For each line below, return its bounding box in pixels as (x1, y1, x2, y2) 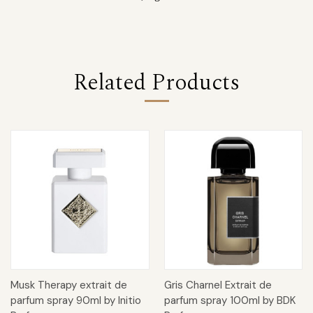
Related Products (73, 65, 240, 100)
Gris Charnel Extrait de (163, 278, 272, 293)
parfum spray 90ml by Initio (10, 293, 141, 308)
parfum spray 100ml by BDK (163, 293, 296, 308)
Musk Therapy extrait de (10, 278, 127, 293)
